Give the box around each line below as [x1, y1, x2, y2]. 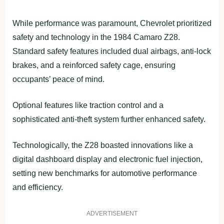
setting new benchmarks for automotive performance [12, 169, 197, 178]
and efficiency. [12, 183, 63, 192]
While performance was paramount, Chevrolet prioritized [12, 19, 211, 28]
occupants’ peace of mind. [12, 75, 104, 84]
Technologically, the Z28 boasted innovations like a [12, 141, 193, 150]
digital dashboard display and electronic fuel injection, [12, 155, 202, 164]
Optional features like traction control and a [12, 101, 163, 110]
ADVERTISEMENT [86, 210, 137, 217]
